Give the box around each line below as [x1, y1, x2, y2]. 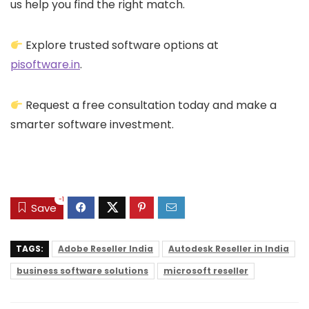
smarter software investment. [10, 117, 174, 133]
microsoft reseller [163, 264, 248, 277]
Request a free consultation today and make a [23, 97, 277, 114]
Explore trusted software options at [23, 37, 219, 54]
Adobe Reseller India [58, 242, 153, 255]
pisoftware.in [10, 57, 80, 73]
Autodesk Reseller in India [168, 242, 289, 255]
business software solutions [17, 264, 148, 277]
